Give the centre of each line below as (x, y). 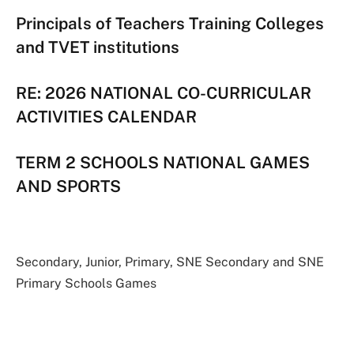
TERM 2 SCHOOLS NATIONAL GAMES (163, 162)
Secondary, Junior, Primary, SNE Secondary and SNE (170, 262)
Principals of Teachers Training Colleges (170, 24)
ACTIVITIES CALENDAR (106, 116)
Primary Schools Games (86, 283)
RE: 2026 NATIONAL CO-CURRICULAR (164, 92)
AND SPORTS (68, 186)
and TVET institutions (98, 47)
